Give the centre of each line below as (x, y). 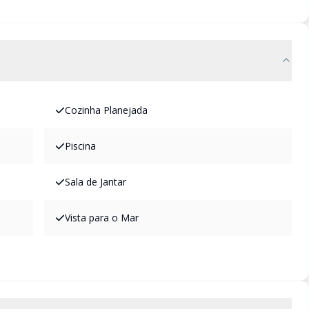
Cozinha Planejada (106, 110)
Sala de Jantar (96, 182)
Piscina (80, 146)
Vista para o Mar (102, 218)
